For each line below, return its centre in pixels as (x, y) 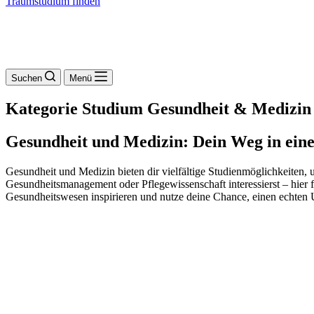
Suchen (27, 78)
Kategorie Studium (74, 108)
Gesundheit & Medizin (227, 108)
